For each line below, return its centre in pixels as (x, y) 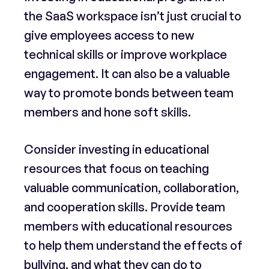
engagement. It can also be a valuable (127, 74)
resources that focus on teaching (116, 168)
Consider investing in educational (116, 149)
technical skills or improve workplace (125, 54)
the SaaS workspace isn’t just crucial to (133, 16)
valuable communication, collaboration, (131, 188)
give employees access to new (109, 35)
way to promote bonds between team (129, 93)
